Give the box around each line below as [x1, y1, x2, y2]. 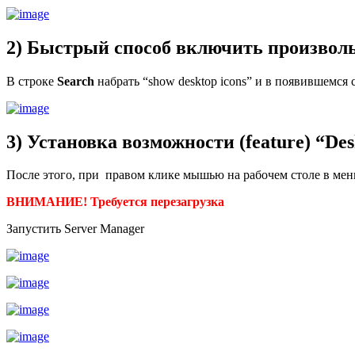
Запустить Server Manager [6, 222, 144, 236]
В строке [6, 74, 57, 88]
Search [57, 74, 94, 88]
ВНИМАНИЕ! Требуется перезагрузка [6, 195, 224, 209]
